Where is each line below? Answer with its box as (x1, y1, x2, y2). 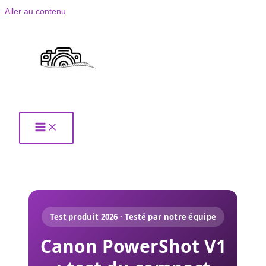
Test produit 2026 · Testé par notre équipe (49, 211, 217, 222)
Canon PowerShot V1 (40, 234, 226, 258)
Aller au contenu (5, 7, 66, 16)
